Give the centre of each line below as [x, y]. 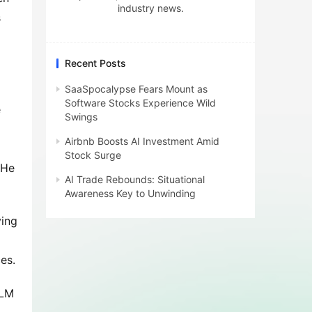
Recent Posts [95, 63]
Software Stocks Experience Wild [140, 103]
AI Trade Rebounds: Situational [135, 179]
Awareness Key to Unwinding [130, 193]
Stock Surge [93, 155]
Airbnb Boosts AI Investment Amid [142, 141]
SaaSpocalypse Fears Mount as [136, 89]
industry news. [150, 8]
